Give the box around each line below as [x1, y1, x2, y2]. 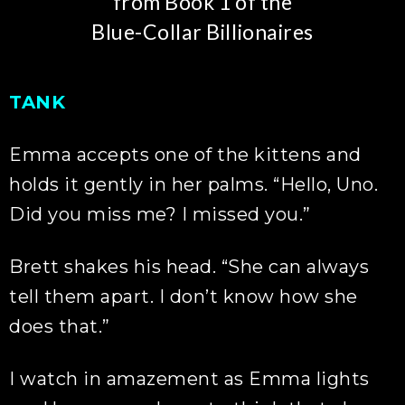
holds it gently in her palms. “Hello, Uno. [9, 174, 379, 195]
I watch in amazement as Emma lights [9, 368, 370, 390]
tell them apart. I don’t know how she [9, 286, 358, 307]
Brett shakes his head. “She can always [9, 256, 370, 278]
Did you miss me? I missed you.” [9, 203, 311, 225]
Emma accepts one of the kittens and [9, 144, 362, 165]
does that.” [9, 316, 110, 337]
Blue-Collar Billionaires [91, 19, 314, 44]
